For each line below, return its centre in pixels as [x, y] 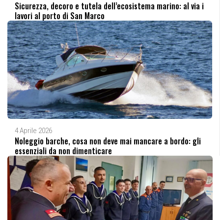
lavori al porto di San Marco [60, 15]
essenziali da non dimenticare [63, 151]
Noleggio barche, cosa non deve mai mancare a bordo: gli [108, 141]
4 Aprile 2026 [33, 130]
